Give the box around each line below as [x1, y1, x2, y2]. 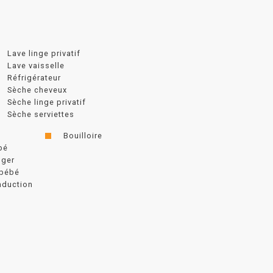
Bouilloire [63, 130, 102, 140]
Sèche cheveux [7, 85, 67, 94]
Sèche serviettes [7, 109, 74, 119]
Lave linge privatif [7, 48, 80, 58]
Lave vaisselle [7, 60, 65, 70]
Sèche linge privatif [7, 97, 86, 107]
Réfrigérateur [7, 73, 61, 82]
